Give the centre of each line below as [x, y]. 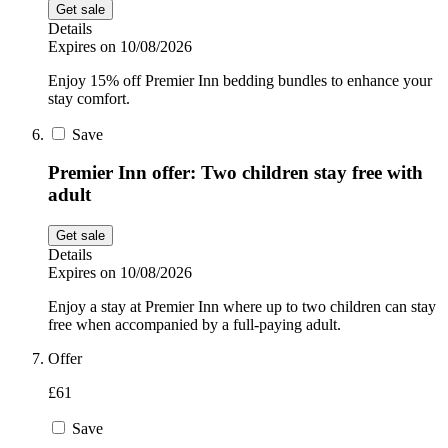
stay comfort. [89, 98]
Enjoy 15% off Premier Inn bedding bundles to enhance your [240, 80]
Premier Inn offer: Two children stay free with [235, 173]
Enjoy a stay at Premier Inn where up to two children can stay [242, 307]
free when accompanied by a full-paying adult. [194, 325]
